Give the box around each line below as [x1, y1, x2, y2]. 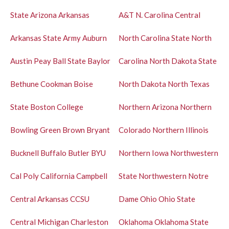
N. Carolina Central [135, 10, 200, 19]
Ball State [53, 56, 86, 65]
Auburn [82, 33, 107, 42]
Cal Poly [10, 171, 39, 180]
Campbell [76, 171, 107, 180]
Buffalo [40, 148, 66, 157]
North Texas [167, 79, 210, 88]
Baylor [87, 56, 110, 65]
